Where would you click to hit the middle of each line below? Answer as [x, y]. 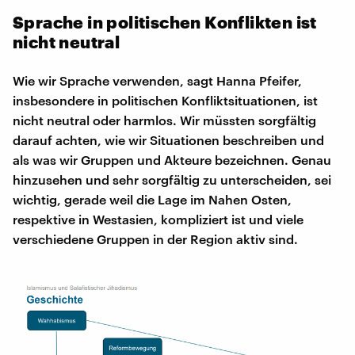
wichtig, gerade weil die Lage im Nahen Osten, [152, 199]
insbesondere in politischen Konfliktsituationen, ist [165, 100]
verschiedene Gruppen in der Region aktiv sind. [155, 239]
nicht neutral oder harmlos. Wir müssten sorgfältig [164, 120]
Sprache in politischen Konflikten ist [165, 21]
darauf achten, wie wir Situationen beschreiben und [168, 139]
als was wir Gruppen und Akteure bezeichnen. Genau [172, 159]
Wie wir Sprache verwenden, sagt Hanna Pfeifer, [157, 80]
